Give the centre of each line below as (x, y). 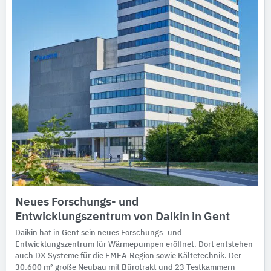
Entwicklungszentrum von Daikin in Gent (122, 217)
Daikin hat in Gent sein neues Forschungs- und (99, 233)
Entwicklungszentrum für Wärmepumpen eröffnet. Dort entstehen (134, 244)
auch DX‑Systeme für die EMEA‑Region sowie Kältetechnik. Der (128, 256)
